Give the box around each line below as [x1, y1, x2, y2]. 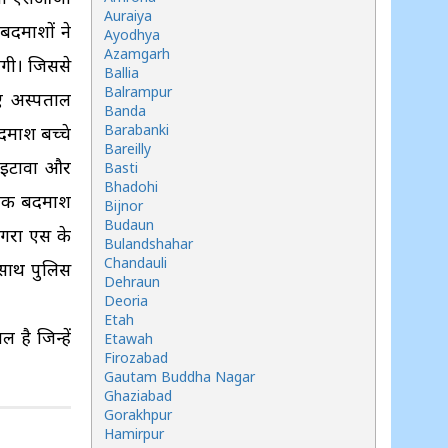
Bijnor [104, 196, 143, 215]
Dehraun [104, 272, 160, 291]
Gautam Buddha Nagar [104, 367, 255, 386]
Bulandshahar [104, 234, 193, 253]
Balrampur [104, 82, 172, 101]
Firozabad [104, 348, 168, 367]
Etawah [104, 329, 153, 348]
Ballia [104, 63, 139, 82]
